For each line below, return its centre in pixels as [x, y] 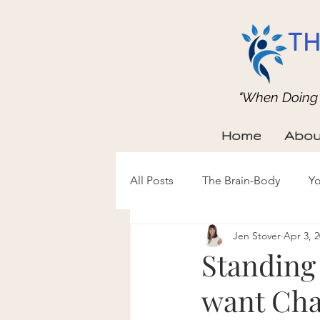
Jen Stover [257, 235]
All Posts [152, 180]
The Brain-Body [241, 180]
